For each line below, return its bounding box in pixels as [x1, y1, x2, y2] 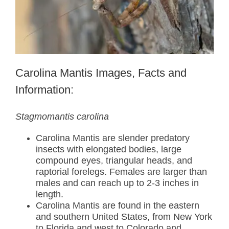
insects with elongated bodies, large [35, 144, 181, 154]
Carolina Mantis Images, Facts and [15, 66, 187, 80]
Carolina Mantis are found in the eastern [35, 200, 199, 211]
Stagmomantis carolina [15, 111, 109, 122]
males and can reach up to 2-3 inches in [35, 177, 199, 188]
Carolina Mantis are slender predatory [35, 132, 190, 143]
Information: [15, 83, 74, 97]
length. [35, 189, 63, 199]
